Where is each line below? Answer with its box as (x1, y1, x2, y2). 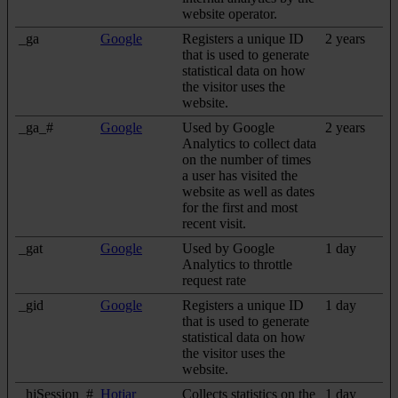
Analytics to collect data (182, 135, 316, 151)
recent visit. (182, 215, 246, 231)
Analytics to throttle (182, 256, 292, 272)
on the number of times (182, 151, 311, 167)
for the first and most (182, 199, 298, 215)
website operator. (182, 5, 277, 21)
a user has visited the (182, 167, 298, 183)
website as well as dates (182, 183, 314, 199)
